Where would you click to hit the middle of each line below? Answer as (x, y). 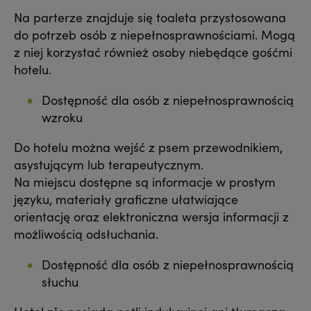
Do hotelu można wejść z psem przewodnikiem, (148, 147)
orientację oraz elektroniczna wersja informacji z (151, 217)
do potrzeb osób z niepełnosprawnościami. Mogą (154, 35)
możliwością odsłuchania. (88, 234)
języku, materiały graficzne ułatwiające (126, 199)
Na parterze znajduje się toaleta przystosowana (150, 17)
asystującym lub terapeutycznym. (110, 165)
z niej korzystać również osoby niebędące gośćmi (153, 52)
